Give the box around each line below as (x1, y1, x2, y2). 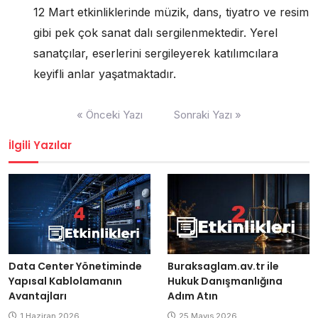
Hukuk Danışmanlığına (168, 273, 283, 288)
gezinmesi (8, 116, 66, 131)
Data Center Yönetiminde (9, 258, 142, 273)
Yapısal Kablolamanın (9, 273, 122, 288)
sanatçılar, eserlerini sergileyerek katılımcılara (33, 45, 278, 60)
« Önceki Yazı (77, 107, 143, 121)
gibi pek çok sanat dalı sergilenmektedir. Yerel (33, 25, 278, 40)
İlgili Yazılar (9, 137, 72, 153)
